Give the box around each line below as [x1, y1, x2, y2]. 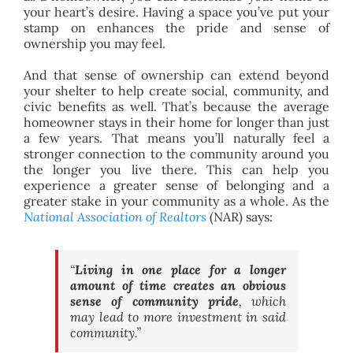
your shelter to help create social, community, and [23, 82, 330, 98]
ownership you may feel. [23, 35, 165, 51]
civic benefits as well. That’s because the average [23, 98, 330, 114]
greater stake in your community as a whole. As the [23, 192, 330, 209]
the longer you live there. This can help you [23, 161, 330, 177]
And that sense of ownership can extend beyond [23, 66, 330, 83]
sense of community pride [69, 292, 239, 309]
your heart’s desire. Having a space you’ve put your [23, 3, 330, 20]
